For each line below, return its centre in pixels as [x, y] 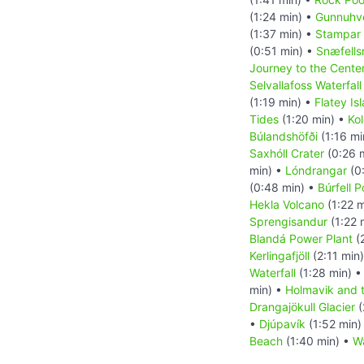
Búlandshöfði [284, 136]
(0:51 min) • [283, 50]
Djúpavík [282, 323]
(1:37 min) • [282, 33]
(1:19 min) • [282, 102]
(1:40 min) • [318, 340]
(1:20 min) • [313, 119]
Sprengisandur [288, 221]
